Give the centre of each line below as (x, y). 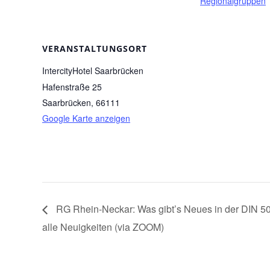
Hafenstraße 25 (72, 87)
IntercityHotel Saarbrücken (93, 71)
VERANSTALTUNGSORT (95, 49)
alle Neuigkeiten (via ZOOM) (103, 227)
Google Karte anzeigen (86, 118)
